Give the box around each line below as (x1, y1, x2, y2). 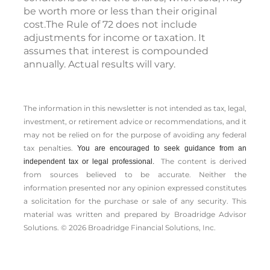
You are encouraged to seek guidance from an (77, 144, 247, 153)
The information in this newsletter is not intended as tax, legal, (24, 104, 246, 113)
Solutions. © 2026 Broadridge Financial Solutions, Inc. (24, 223, 216, 233)
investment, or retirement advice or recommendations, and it (24, 117, 246, 127)
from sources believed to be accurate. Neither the (24, 170, 246, 180)
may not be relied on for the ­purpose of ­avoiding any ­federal (24, 130, 246, 140)
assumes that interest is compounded (24, 45, 209, 57)
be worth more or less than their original (24, 5, 217, 17)
